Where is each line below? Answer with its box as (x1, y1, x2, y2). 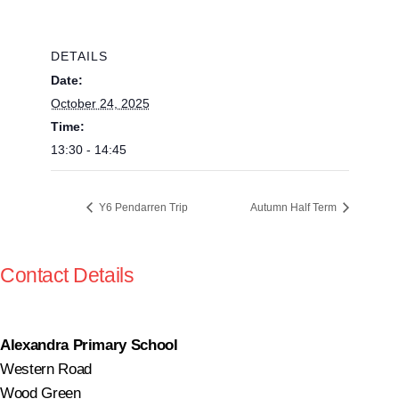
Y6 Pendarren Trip (95, 201, 188, 215)
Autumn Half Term (249, 201, 339, 215)
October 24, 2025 (50, 96, 150, 111)
